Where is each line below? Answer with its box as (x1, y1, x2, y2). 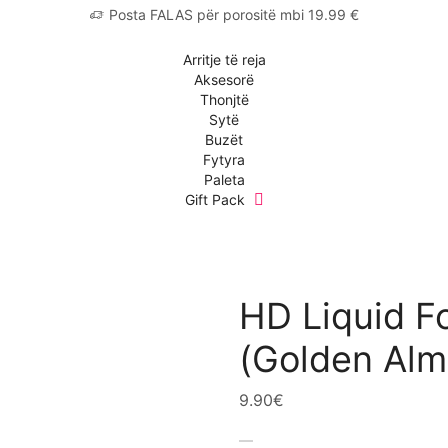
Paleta (203, 171, 245, 188)
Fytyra (203, 151, 245, 168)
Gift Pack (184, 191, 249, 208)
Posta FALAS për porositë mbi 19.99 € (108, 6, 359, 23)
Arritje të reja (182, 51, 266, 68)
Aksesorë (194, 71, 254, 88)
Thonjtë (199, 91, 249, 108)
